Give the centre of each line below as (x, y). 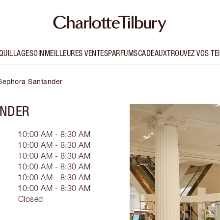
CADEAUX (152, 53)
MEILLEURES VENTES (76, 53)
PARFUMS (123, 53)
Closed (30, 199)
